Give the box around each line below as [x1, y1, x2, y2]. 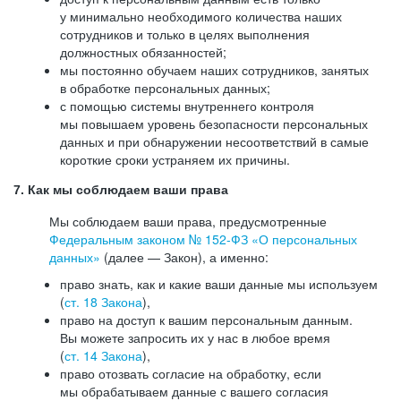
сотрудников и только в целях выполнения [60, 25, 310, 43]
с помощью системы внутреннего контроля [60, 97, 314, 115]
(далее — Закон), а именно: [100, 248, 269, 266]
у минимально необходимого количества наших [60, 7, 342, 25]
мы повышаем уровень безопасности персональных [60, 115, 368, 132]
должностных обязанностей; [60, 43, 226, 61]
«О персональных [248, 230, 357, 248]
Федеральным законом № [49, 230, 205, 248]
